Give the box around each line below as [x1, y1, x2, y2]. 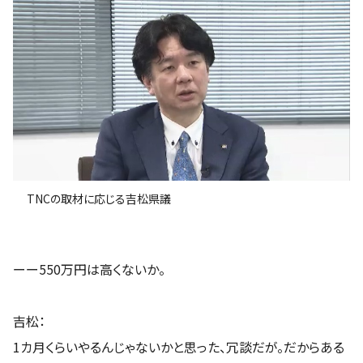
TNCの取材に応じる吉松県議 [26, 190, 171, 207]
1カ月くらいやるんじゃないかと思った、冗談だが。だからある [13, 336, 344, 357]
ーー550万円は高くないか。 [13, 258, 165, 279]
